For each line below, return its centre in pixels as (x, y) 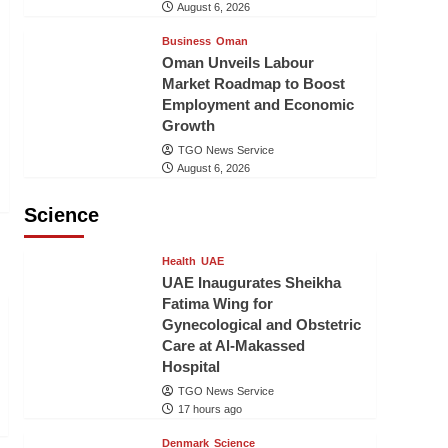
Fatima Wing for (217, 303)
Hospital (190, 366)
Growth (188, 125)
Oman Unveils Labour (237, 62)
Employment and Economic (257, 104)
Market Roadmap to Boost (253, 83)
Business (186, 41)
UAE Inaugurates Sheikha (251, 282)
